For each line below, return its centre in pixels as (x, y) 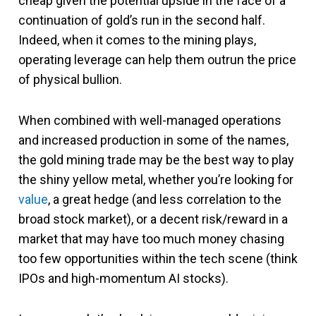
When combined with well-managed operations (150, 120)
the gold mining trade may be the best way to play (156, 160)
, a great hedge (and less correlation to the (165, 199)
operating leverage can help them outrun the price (157, 60)
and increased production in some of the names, (153, 140)
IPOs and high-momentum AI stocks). (123, 278)
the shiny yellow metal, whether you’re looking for (156, 180)
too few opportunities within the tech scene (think (158, 259)
